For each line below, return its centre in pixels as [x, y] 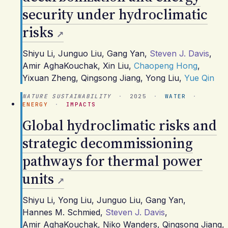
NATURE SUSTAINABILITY [67, 96]
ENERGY [35, 104]
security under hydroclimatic [115, 14]
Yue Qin [199, 78]
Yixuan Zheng [49, 78]
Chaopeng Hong [166, 66]
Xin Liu [116, 66]
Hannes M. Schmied [61, 212]
